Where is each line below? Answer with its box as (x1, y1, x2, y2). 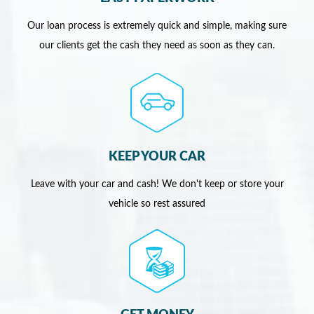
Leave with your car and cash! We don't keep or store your (30, 179, 284, 190)
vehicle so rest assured (109, 199, 205, 210)
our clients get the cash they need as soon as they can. (39, 41, 275, 51)
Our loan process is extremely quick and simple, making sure (27, 21, 287, 32)
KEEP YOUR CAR (109, 151, 205, 164)
